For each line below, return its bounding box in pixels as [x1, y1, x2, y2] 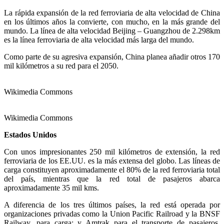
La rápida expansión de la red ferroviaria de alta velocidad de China [4, 8, 220, 17]
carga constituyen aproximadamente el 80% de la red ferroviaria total [4, 165, 220, 174]
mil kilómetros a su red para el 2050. [4, 61, 118, 70]
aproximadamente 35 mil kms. [4, 183, 99, 192]
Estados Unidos [4, 130, 56, 139]
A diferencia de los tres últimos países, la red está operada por [4, 200, 220, 209]
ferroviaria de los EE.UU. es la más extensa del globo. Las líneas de [4, 156, 220, 165]
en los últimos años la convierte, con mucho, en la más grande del [4, 17, 220, 26]
